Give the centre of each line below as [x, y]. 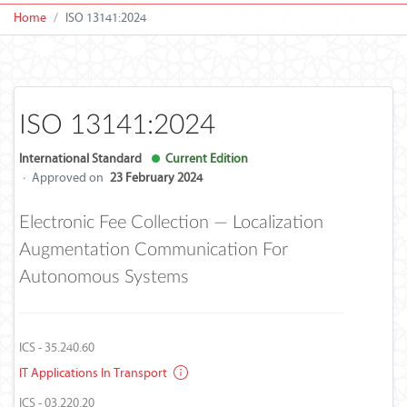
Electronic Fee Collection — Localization [171, 223]
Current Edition [204, 159]
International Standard [80, 159]
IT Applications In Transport [94, 373]
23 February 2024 [156, 178]
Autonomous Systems [104, 277]
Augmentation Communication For [154, 250]
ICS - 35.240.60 [57, 347]
